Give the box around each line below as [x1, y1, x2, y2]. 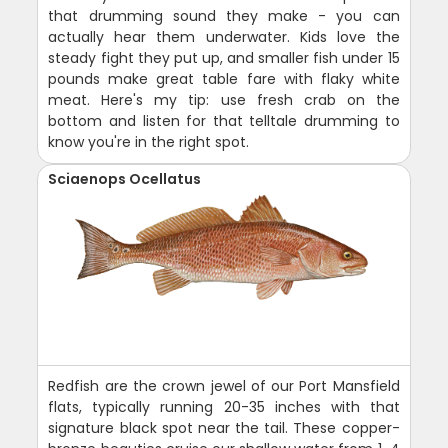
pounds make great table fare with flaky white [48, 69, 400, 90]
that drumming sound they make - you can [48, 6, 400, 27]
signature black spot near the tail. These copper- [48, 418, 400, 439]
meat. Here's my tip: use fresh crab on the [48, 90, 400, 111]
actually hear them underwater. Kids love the [48, 27, 400, 48]
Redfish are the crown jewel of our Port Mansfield [48, 376, 400, 397]
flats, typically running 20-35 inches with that [48, 397, 400, 418]
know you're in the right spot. [48, 132, 250, 153]
